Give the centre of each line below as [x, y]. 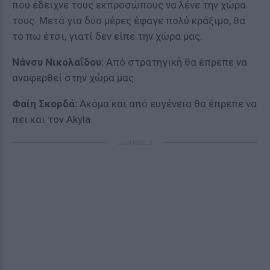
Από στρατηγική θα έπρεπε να [175, 62]
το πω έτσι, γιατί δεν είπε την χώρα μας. [107, 36]
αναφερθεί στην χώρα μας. [74, 78]
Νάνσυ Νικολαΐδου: [58, 62]
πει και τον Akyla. [52, 119]
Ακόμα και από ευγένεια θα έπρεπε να [167, 104]
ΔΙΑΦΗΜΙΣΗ [135, 142]
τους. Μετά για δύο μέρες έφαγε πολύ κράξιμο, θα [129, 20]
